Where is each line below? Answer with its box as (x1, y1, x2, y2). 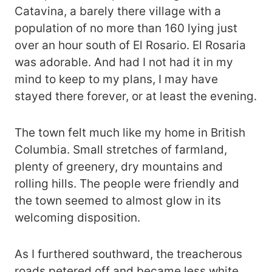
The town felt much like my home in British (15, 125, 245, 140)
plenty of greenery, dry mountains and (15, 159, 223, 174)
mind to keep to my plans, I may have (15, 72, 218, 86)
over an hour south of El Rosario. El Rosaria (15, 38, 246, 52)
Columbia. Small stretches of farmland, (15, 142, 227, 157)
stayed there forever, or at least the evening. (15, 89, 257, 103)
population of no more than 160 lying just (15, 21, 237, 35)
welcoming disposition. (15, 210, 143, 225)
